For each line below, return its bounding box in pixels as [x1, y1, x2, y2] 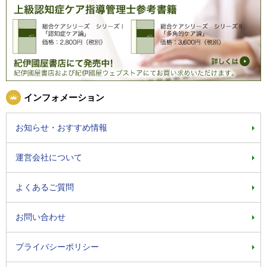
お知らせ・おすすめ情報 [15, 122, 107, 132]
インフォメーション [24, 92, 104, 103]
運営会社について [15, 152, 82, 162]
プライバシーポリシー [15, 241, 99, 252]
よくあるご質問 [15, 182, 74, 192]
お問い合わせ [15, 212, 66, 222]
